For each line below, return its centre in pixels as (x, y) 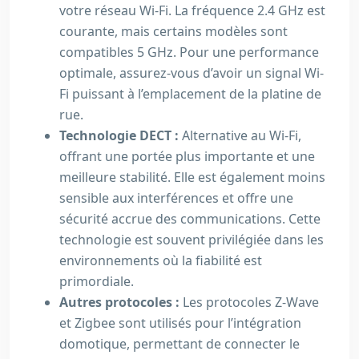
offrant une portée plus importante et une (187, 156)
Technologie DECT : (121, 135)
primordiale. (97, 281)
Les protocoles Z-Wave (251, 302)
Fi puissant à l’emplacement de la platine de (190, 94)
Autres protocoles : (121, 302)
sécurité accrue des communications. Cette (190, 219)
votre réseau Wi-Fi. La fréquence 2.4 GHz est (192, 10)
